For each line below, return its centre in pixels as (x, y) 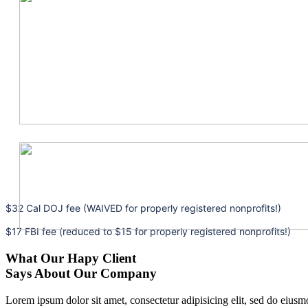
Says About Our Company (81, 274)
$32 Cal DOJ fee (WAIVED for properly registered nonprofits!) (143, 208)
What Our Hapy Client (71, 258)
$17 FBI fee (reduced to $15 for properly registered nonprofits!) (148, 232)
